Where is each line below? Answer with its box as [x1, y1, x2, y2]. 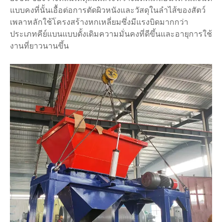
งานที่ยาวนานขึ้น [10, 42, 69, 51]
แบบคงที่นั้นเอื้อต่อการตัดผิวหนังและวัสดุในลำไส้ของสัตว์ [10, 6, 206, 15]
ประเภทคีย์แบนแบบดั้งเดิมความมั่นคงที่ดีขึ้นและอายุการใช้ [10, 30, 212, 39]
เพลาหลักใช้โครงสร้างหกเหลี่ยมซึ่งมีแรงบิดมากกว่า [10, 18, 188, 27]
